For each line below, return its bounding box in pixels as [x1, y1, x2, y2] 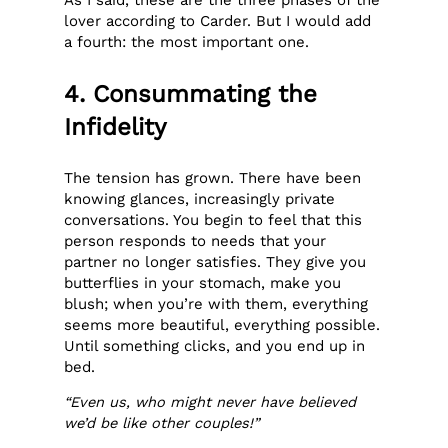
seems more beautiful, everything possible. [64, 315, 381, 334]
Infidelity [64, 112, 167, 141]
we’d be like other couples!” [64, 414, 260, 433]
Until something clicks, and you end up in [64, 336, 366, 355]
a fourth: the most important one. [64, 33, 310, 52]
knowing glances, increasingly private [64, 189, 336, 208]
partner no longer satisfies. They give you [64, 252, 367, 271]
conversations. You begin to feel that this [64, 210, 363, 229]
